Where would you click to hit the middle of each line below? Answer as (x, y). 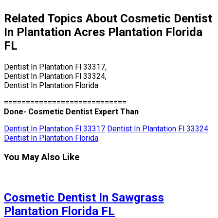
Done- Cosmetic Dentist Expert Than (71, 112)
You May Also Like (42, 157)
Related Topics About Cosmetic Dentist (108, 19)
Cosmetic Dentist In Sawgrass (84, 197)
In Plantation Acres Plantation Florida (103, 32)
